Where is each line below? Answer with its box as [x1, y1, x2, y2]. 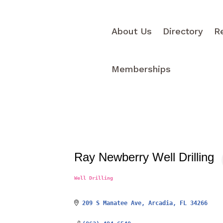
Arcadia [148, 199, 173, 207]
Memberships [111, 64, 171, 74]
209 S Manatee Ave [82, 199, 141, 207]
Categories [74, 178, 124, 188]
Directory [163, 26, 204, 36]
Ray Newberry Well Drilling [74, 150, 215, 164]
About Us [111, 26, 152, 36]
